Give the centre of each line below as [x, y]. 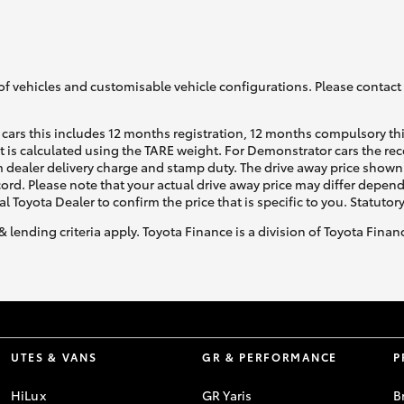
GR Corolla [327, 62]
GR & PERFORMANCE [270, 357]
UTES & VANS [54, 357]
